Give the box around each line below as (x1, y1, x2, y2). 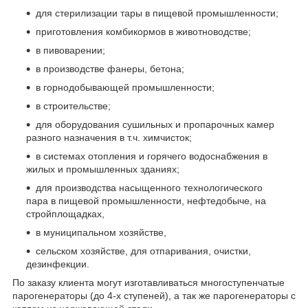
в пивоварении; (36, 44, 105, 56)
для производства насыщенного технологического (36, 181, 263, 193)
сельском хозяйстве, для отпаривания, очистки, (36, 245, 251, 256)
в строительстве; (36, 100, 111, 111)
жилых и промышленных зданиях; (26, 163, 179, 175)
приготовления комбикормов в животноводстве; (36, 25, 251, 37)
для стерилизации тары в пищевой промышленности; (36, 7, 278, 19)
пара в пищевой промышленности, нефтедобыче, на (26, 195, 266, 206)
